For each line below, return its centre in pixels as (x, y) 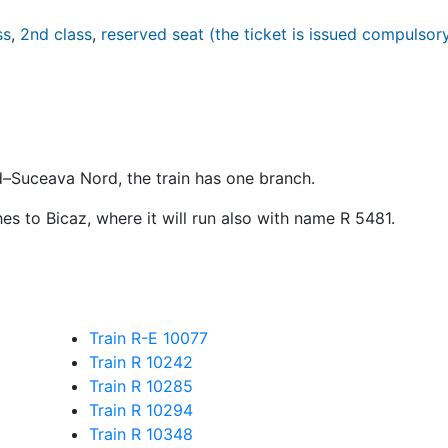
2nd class (56, 34)
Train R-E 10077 (148, 338)
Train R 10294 (141, 410)
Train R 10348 (141, 434)
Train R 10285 (141, 386)
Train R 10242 (141, 362)
